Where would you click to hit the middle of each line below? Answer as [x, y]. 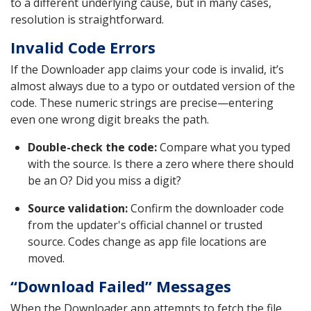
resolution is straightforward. [87, 19]
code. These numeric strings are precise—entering [142, 102]
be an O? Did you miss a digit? [104, 180]
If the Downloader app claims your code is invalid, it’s [147, 69]
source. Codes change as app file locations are [147, 241]
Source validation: [78, 208]
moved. [46, 258]
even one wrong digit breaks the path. [110, 119]
